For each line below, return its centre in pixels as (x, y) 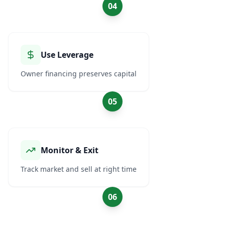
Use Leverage (67, 55)
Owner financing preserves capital (79, 74)
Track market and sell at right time (79, 169)
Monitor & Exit (70, 150)
